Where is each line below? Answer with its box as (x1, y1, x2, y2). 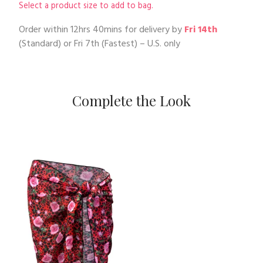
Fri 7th (74, 36, 99, 52)
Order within (19, 22, 70, 38)
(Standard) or (19, 36, 74, 52)
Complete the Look (72, 90, 191, 110)
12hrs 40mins (70, 22, 122, 38)
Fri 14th (184, 22, 217, 38)
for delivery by (122, 22, 184, 38)
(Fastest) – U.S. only (99, 36, 180, 52)
